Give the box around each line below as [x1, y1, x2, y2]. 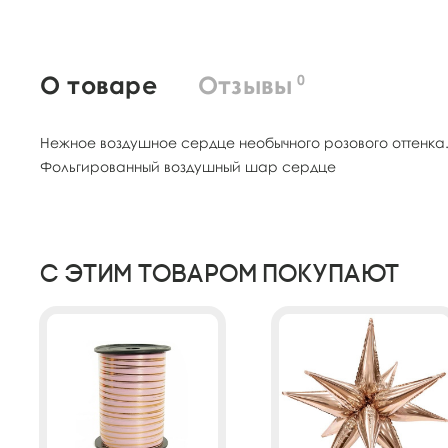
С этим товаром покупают [40, 258, 400, 288]
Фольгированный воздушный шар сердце [40, 157, 336, 175]
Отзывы [197, 69, 293, 99]
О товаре [40, 69, 157, 99]
